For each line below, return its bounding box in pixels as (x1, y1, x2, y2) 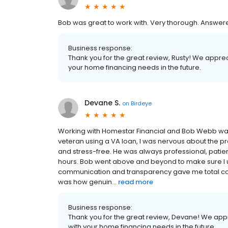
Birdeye (131, 99, 152, 107)
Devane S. (84, 98, 120, 108)
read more (118, 177, 153, 187)
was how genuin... (58, 177, 117, 187)
